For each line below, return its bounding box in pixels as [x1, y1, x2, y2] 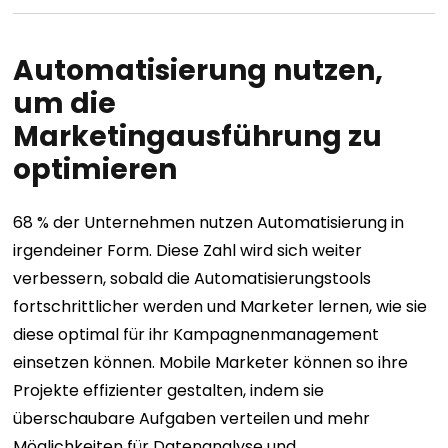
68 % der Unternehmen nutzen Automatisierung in [13, 210, 405, 234]
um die [13, 83, 117, 123]
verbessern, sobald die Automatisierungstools [13, 266, 372, 290]
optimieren [13, 149, 178, 189]
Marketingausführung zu [13, 116, 383, 156]
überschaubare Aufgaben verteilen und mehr [13, 406, 371, 430]
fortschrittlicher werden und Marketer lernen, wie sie [13, 294, 428, 318]
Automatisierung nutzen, [13, 50, 384, 90]
